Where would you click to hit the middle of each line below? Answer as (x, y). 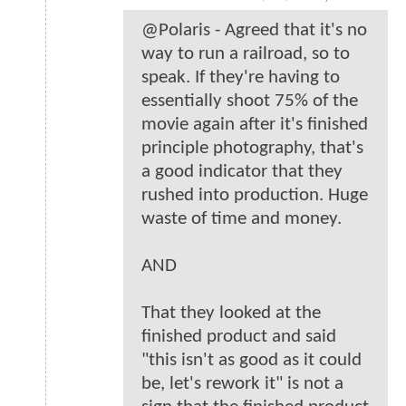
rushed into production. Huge (255, 196)
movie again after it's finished (255, 125)
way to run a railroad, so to (246, 54)
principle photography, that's (252, 149)
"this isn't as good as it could (251, 361)
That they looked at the (231, 314)
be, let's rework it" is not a (242, 384)
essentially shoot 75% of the (250, 101)
